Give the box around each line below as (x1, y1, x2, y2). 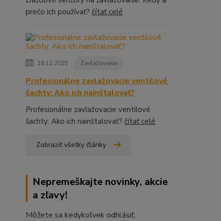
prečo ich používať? (26, 6, 92, 17)
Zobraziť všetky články (36, 140, 106, 149)
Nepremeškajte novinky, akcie (33, 175, 168, 188)
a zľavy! (33, 188, 68, 202)
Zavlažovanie (80, 59, 117, 67)
